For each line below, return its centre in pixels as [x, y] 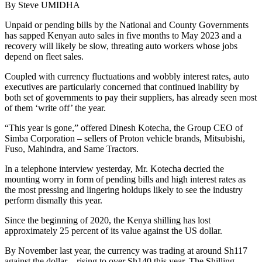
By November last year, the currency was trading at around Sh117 [126, 250]
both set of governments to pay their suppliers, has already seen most [131, 97]
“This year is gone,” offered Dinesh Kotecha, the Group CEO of [124, 127]
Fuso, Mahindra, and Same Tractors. [72, 149]
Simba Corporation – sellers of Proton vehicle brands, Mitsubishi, [125, 138]
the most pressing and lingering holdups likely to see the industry [124, 189]
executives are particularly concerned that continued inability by [122, 87]
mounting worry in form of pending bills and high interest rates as [125, 179]
